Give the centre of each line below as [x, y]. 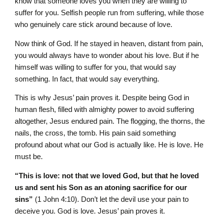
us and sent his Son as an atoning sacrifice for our [101, 187]
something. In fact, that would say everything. [88, 79]
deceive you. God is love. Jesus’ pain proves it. [90, 211]
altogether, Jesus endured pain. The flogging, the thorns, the [110, 121]
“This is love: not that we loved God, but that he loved [107, 175]
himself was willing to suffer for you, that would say [96, 67]
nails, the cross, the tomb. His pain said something [95, 133]
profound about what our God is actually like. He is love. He [109, 145]
